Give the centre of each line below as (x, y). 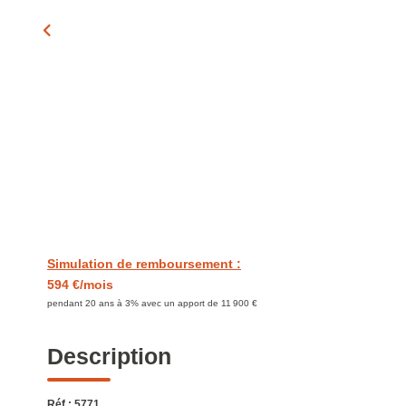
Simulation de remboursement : (144, 264)
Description (109, 356)
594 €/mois (80, 285)
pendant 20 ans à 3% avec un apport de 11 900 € (152, 303)
